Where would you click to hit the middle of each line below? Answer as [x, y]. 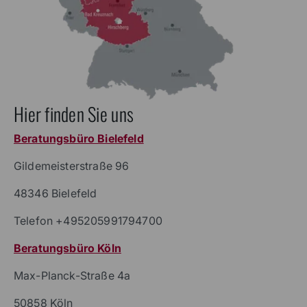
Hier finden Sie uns [74, 113]
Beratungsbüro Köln [67, 248]
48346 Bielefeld [56, 193]
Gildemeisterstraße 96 [72, 165]
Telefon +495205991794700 [88, 220]
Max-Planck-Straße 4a [72, 275]
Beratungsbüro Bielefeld [79, 138]
